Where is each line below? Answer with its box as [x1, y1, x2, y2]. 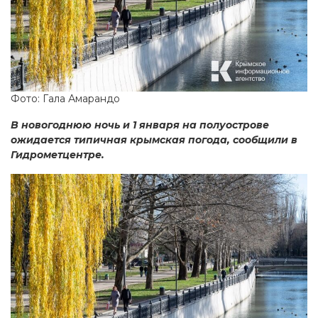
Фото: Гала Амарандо [11, 92, 120, 106]
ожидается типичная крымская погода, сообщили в [11, 133, 297, 147]
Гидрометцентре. [11, 148, 104, 162]
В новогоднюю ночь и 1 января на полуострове [11, 119, 269, 132]
